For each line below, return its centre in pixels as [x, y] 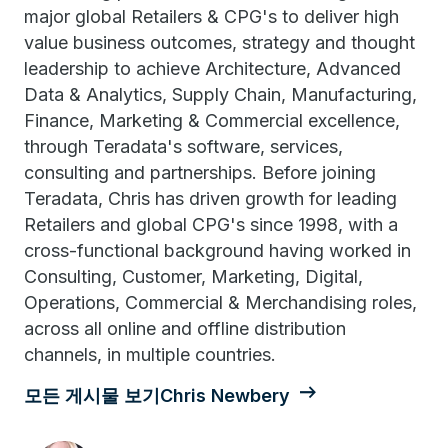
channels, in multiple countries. [150, 354]
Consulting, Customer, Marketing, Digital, [193, 276]
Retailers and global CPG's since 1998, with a [211, 224]
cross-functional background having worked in [217, 250]
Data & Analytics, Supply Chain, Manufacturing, [220, 94]
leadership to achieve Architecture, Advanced [212, 68]
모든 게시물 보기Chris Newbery [157, 395]
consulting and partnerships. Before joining [200, 172]
